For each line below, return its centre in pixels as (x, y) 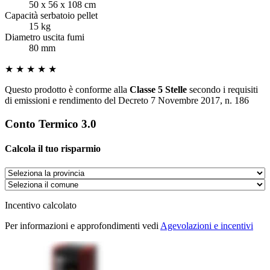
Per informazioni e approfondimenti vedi (83, 225)
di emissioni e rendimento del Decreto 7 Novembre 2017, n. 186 (127, 101)
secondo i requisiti (222, 90)
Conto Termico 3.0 (51, 124)
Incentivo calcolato (41, 205)
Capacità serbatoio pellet (51, 16)
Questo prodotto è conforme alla (67, 90)
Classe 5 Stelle (158, 90)
